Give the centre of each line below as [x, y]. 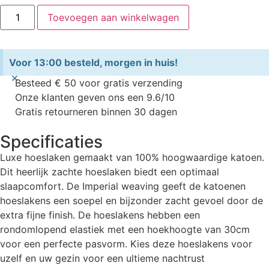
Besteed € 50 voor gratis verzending [99, 83]
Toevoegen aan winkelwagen [113, 17]
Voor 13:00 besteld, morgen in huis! [93, 62]
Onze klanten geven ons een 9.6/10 [95, 97]
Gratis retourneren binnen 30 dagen [96, 111]
